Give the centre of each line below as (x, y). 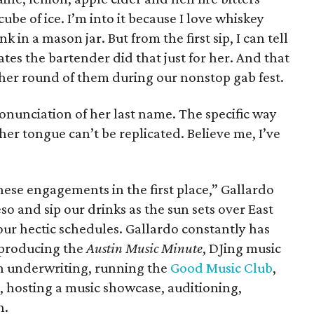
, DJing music (242, 248)
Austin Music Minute (144, 248)
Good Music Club (221, 268)
